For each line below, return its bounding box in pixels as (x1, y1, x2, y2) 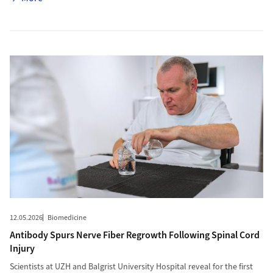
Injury (9, 242, 35, 256)
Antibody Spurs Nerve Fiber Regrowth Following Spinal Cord (9, 229, 260, 243)
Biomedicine (47, 213, 87, 224)
